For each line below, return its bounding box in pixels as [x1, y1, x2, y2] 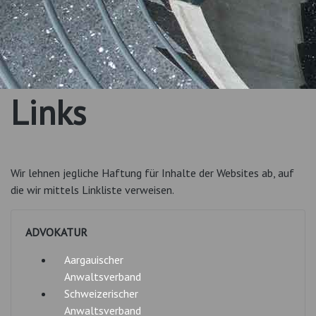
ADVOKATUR [25, 225, 87, 239]
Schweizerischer [64, 286, 138, 300]
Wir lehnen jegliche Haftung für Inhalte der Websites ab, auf [11, 166, 294, 180]
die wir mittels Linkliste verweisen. [11, 183, 174, 197]
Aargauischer [64, 253, 123, 267]
